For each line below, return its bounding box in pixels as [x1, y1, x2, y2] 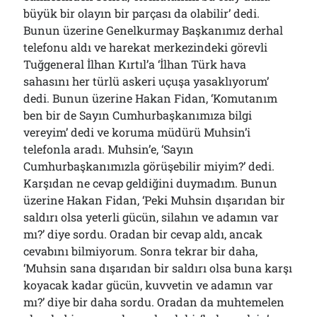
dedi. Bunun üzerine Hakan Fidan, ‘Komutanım [23, 91, 278, 105]
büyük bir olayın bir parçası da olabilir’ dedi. [23, 6, 260, 21]
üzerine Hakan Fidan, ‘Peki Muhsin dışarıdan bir [23, 192, 286, 207]
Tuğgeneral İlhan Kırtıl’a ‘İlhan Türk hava [23, 57, 247, 71]
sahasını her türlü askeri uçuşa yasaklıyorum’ [23, 74, 270, 88]
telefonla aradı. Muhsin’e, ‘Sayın [23, 142, 195, 156]
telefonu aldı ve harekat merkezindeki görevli [23, 40, 268, 54]
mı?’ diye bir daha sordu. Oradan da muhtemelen [23, 294, 285, 309]
